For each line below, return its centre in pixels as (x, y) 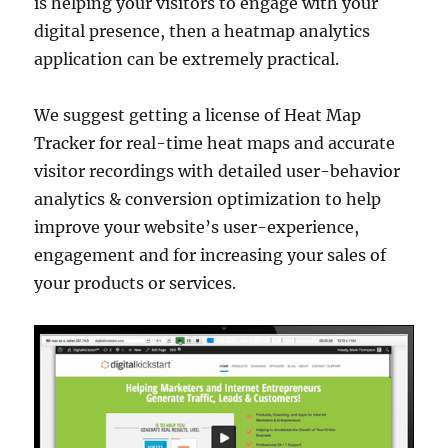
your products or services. (135, 282)
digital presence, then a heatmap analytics (202, 30)
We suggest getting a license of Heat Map (198, 114)
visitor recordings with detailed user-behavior (217, 170)
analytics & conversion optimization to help (208, 198)
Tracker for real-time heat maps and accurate (215, 142)
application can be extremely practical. (187, 58)
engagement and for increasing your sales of (210, 254)
